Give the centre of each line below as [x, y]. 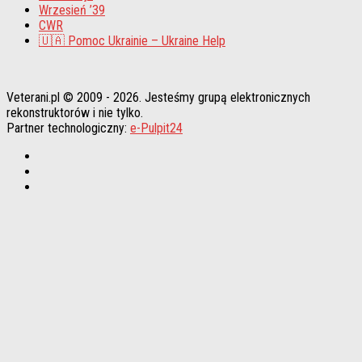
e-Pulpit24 [156, 128]
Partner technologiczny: [68, 128]
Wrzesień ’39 [72, 10]
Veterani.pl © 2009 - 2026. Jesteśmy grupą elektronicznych [158, 97]
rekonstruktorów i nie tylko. [75, 112]
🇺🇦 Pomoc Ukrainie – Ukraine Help [132, 40]
